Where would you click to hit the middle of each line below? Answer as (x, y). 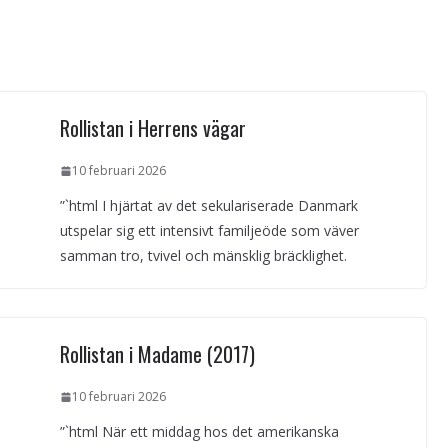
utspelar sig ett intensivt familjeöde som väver (209, 231)
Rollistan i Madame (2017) (157, 354)
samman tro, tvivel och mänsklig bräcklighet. (203, 256)
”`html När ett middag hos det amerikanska (199, 432)
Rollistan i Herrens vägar (152, 128)
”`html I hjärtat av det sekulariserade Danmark (208, 206)
